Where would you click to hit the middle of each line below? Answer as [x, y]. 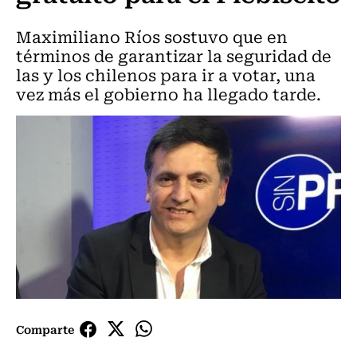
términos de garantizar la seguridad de [174, 55]
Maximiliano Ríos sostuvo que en [152, 36]
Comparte [45, 329]
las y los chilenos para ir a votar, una [166, 75]
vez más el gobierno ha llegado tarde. [169, 94]
